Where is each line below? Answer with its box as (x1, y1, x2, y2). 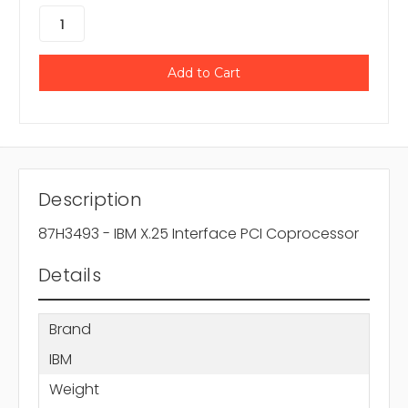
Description (38, 187, 142, 213)
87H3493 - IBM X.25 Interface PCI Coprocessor (38, 223, 359, 245)
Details (38, 262, 101, 289)
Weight (48, 378, 99, 400)
